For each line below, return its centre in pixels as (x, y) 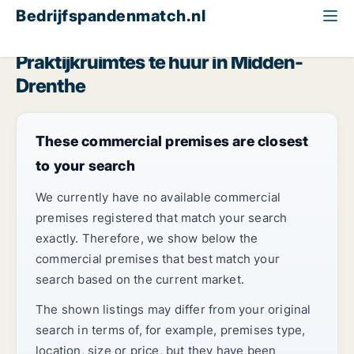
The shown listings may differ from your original (173, 309)
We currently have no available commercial (158, 197)
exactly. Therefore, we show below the (147, 238)
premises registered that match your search (162, 218)
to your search (85, 166)
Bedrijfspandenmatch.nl (111, 16)
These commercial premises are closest (172, 141)
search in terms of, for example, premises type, (171, 330)
